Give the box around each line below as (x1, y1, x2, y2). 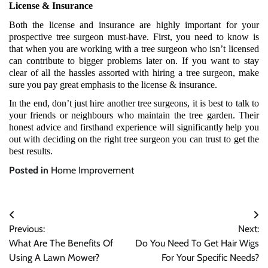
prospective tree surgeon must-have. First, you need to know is (9, 31, 259, 42)
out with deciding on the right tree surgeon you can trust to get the (9, 133, 259, 144)
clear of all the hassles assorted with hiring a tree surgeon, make (9, 67, 259, 78)
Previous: (9, 223, 45, 235)
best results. (9, 145, 53, 156)
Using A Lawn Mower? (9, 252, 99, 264)
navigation (8, 230, 73, 248)
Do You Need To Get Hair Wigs (135, 237, 259, 249)
